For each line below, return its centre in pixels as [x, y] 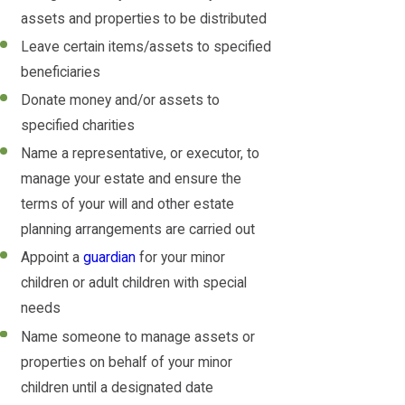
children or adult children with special [134, 283]
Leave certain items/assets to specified [146, 47]
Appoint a [52, 258]
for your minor [181, 258]
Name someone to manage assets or [138, 337]
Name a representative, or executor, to [141, 154]
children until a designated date [119, 387]
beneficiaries [63, 73]
